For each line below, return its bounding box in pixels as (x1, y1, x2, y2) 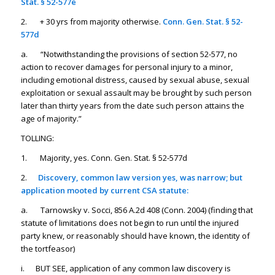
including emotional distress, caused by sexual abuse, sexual (20, 74, 249, 86)
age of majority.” (20, 113, 82, 125)
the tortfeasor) (20, 243, 75, 255)
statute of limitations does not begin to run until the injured (20, 217, 239, 229)
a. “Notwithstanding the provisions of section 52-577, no (20, 48, 238, 60)
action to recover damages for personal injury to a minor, (20, 61, 233, 73)
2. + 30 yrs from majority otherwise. (20, 16, 163, 28)
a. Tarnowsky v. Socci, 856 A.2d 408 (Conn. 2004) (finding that (20, 204, 253, 216)
